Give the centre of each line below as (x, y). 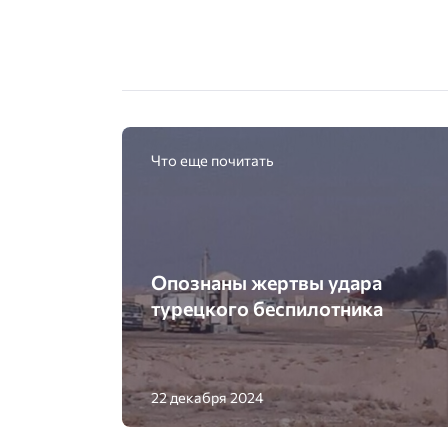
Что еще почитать (212, 159)
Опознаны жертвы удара (266, 282)
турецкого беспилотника (266, 308)
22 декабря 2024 (207, 397)
